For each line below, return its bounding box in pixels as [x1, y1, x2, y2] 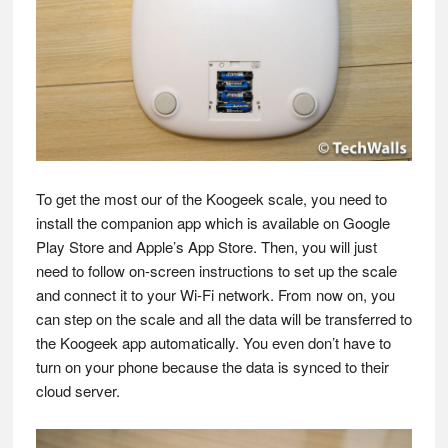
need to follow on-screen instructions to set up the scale [35, 259, 397, 281]
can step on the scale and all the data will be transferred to [35, 307, 412, 329]
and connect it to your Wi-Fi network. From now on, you [35, 283, 395, 305]
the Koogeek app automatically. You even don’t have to [35, 331, 391, 353]
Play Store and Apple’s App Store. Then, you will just [35, 235, 377, 257]
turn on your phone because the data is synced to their [35, 355, 389, 377]
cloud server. [35, 379, 120, 401]
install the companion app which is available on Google [35, 211, 390, 233]
